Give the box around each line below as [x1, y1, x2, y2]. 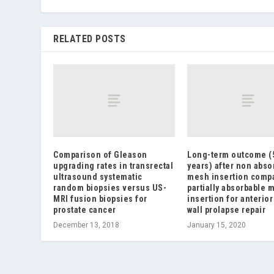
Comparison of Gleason [53, 149, 147, 160]
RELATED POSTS [53, 32, 126, 45]
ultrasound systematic [53, 171, 143, 182]
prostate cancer [53, 204, 116, 215]
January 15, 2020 [187, 220, 246, 229]
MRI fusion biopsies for [53, 193, 147, 204]
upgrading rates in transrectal [53, 160, 174, 171]
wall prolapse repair [187, 204, 265, 215]
